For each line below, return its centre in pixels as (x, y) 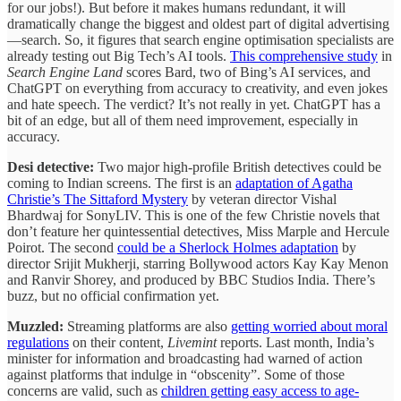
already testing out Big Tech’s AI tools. (119, 56)
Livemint (194, 343)
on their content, (118, 343)
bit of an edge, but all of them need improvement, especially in (183, 121)
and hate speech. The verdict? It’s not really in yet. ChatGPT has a (194, 105)
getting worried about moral (309, 327)
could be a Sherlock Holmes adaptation (228, 248)
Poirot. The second (62, 248)
